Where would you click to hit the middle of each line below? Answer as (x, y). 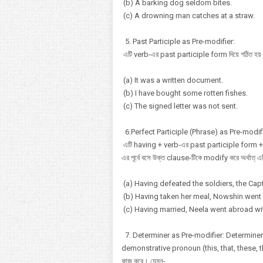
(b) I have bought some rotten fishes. (185, 93)
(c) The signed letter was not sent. (180, 106)
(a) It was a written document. (172, 80)
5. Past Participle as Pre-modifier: (179, 41)
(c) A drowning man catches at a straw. (188, 16)
